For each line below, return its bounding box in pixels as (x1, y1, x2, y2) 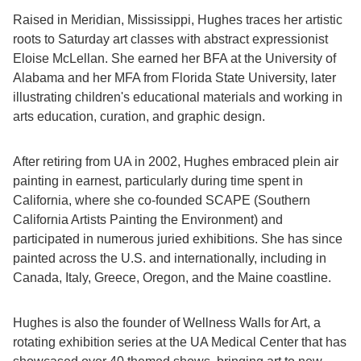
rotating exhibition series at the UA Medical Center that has (13, 335, 346, 349)
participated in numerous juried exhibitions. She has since (13, 232, 342, 246)
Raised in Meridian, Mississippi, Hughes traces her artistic (13, 13, 342, 27)
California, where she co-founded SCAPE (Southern (13, 193, 310, 207)
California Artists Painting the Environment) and (13, 213, 283, 226)
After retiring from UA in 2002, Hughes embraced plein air (13, 155, 338, 168)
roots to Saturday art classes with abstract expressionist (13, 32, 328, 46)
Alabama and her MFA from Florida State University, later (13, 71, 336, 85)
